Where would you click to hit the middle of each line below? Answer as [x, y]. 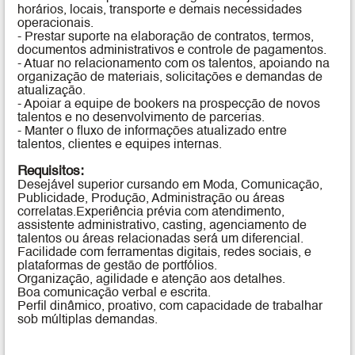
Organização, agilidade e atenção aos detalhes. [152, 280]
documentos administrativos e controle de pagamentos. [172, 51]
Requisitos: [51, 172]
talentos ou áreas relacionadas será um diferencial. [161, 240]
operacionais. [56, 24]
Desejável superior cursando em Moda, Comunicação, [170, 186]
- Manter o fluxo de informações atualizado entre [153, 132]
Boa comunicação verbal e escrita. [115, 294]
